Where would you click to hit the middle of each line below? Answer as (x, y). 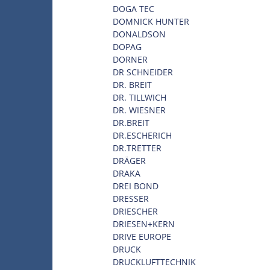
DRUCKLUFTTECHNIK (154, 262)
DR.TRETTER (137, 148)
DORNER (130, 59)
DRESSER (131, 198)
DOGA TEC (133, 8)
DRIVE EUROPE (142, 236)
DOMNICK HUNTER (151, 21)
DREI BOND (136, 186)
